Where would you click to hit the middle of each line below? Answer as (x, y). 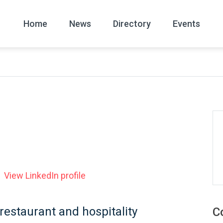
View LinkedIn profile (45, 175)
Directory (132, 24)
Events (186, 24)
